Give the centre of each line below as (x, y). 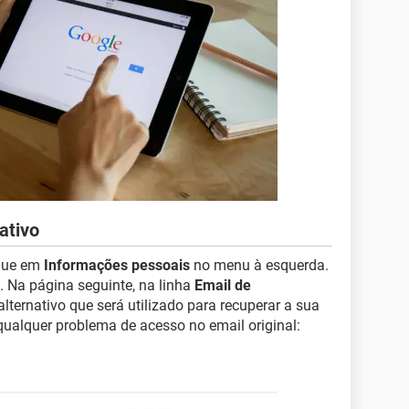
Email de (223, 285)
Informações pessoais (117, 265)
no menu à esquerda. (259, 265)
